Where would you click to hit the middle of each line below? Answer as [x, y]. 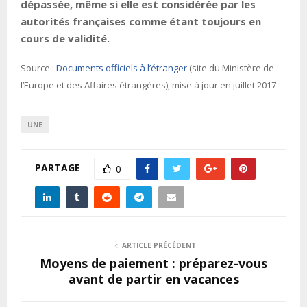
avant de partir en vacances [153, 279]
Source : [38, 68]
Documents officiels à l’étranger [122, 68]
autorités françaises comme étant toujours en [141, 22]
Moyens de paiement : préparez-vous [153, 263]
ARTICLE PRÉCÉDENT [159, 246]
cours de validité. [65, 39]
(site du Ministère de [231, 68]
